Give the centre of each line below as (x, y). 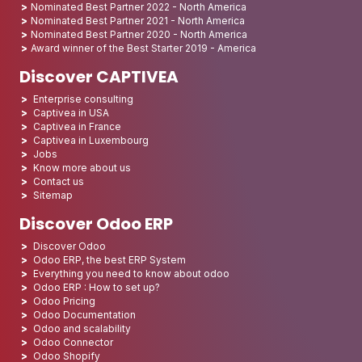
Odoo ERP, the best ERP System (109, 260)
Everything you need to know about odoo (131, 274)
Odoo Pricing (64, 301)
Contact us (59, 182)
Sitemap (53, 196)
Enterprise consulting (83, 99)
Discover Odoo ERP (96, 224)
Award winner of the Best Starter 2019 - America (143, 48)
